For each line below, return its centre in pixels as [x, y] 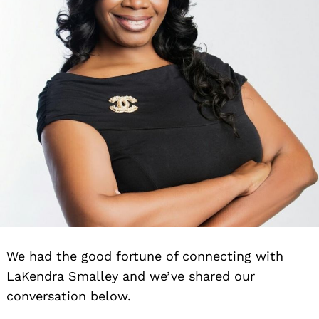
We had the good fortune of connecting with [145, 256]
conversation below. [69, 296]
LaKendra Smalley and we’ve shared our [131, 276]
